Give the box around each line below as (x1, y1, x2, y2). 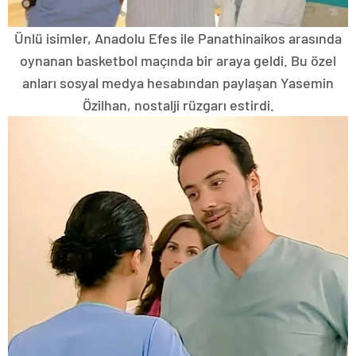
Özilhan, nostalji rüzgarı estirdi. (82, 95, 274, 114)
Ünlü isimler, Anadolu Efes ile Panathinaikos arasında (14, 29, 342, 47)
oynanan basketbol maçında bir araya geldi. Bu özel (20, 51, 336, 69)
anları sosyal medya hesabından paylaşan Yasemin (22, 73, 334, 91)
